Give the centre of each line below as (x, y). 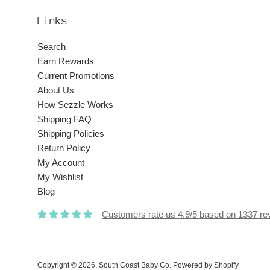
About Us (56, 90)
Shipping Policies (71, 134)
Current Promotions (76, 76)
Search (52, 47)
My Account (61, 163)
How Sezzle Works (75, 105)
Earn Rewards (66, 61)
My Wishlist (60, 177)
